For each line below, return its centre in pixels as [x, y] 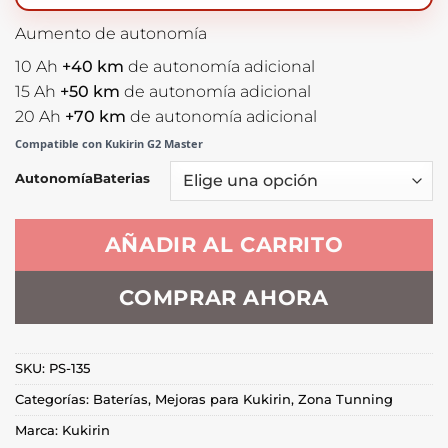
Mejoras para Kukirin [223, 399]
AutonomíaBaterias [82, 177]
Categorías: [54, 399]
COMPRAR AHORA [224, 297]
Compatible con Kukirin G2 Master [109, 143]
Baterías [120, 399]
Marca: [38, 430]
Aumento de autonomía [111, 33]
